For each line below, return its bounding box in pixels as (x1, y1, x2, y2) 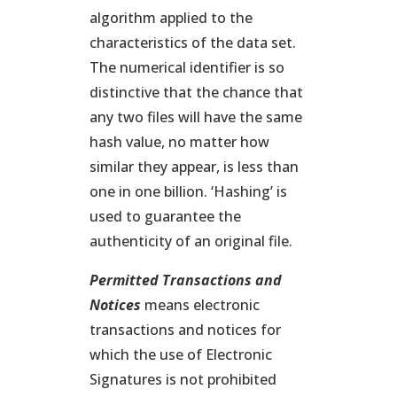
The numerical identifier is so (89, 58, 284, 77)
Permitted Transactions (89, 270, 255, 290)
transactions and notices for (89, 320, 281, 339)
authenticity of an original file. (89, 231, 292, 251)
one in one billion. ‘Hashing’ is (89, 182, 287, 201)
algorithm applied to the (89, 8, 253, 27)
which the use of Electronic (89, 345, 272, 364)
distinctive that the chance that (89, 82, 303, 102)
